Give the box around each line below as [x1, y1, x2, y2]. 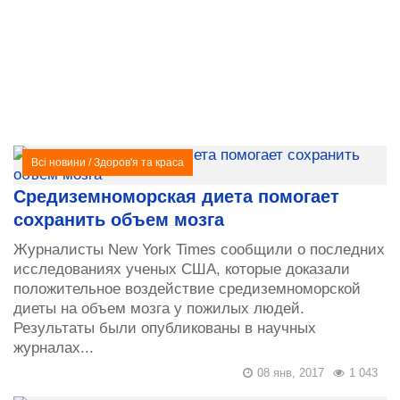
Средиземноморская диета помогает [13, 187, 339, 206]
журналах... [13, 339, 94, 356]
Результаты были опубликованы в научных [13, 320, 316, 337]
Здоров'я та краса [94, 156, 184, 169]
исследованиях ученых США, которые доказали [13, 261, 350, 278]
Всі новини [31, 156, 86, 169]
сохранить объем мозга [13, 210, 224, 229]
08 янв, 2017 [257, 366, 324, 379]
